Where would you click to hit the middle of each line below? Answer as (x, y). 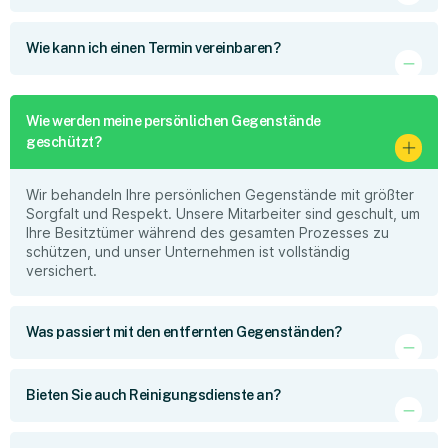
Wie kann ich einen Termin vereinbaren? (153, 47)
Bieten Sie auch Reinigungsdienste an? (153, 394)
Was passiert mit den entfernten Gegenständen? (184, 331)
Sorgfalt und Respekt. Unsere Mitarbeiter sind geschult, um (223, 213)
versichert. (61, 270)
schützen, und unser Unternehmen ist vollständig (188, 251)
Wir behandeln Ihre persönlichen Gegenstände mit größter (220, 194)
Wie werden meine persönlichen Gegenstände (173, 120)
